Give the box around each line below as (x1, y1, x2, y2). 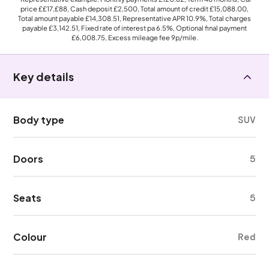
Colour (13, 231, 47, 243)
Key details (13, 70, 74, 83)
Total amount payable (18, 14, 85, 22)
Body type (13, 113, 65, 126)
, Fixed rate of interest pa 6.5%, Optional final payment (78, 23, 247, 32)
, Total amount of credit (138, 4, 210, 13)
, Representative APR (119, 14, 186, 22)
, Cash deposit (67, 4, 113, 13)
